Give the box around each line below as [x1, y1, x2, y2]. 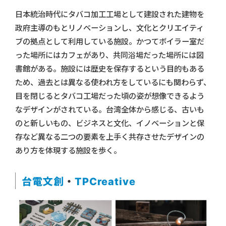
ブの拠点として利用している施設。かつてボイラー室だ [15, 36, 204, 46]
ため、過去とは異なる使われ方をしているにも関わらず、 [15, 77, 211, 87]
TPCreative [75, 175, 136, 188]
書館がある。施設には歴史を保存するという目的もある [15, 64, 204, 74]
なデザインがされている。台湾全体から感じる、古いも [15, 104, 204, 115]
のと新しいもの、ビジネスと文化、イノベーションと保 [15, 118, 204, 128]
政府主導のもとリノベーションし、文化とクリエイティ [15, 23, 204, 33]
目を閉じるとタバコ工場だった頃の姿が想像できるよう [15, 91, 204, 101]
